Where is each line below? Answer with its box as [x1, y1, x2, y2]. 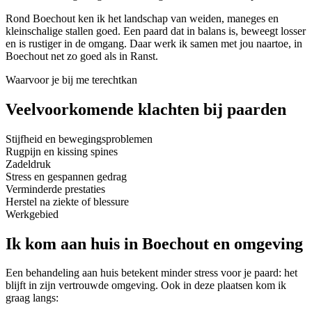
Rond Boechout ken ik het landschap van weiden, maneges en [6, 12, 279, 24]
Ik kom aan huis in [6, 234, 142, 253]
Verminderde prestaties [6, 182, 105, 195]
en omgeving [209, 234, 303, 253]
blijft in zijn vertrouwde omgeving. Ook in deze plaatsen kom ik [6, 279, 286, 292]
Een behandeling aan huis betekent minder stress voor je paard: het [6, 267, 297, 279]
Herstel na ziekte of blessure [6, 195, 129, 208]
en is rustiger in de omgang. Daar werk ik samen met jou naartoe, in [6, 37, 302, 49]
